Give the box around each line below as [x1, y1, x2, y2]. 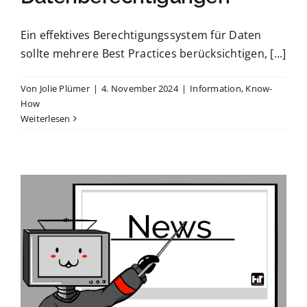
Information [190, 82, 241, 95]
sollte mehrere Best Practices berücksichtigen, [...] [21, 45, 286, 61]
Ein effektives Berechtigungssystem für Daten [21, 27, 262, 42]
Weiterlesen [21, 112, 71, 125]
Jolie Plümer [39, 82, 90, 95]
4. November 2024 [101, 82, 178, 95]
